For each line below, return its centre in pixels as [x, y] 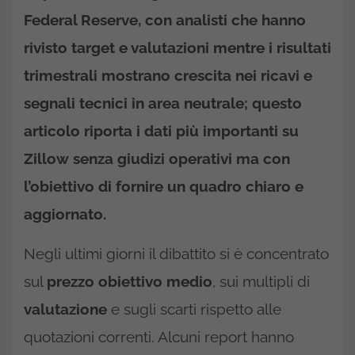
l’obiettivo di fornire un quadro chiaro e [164, 186]
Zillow [46, 158]
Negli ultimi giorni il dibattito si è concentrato [176, 254]
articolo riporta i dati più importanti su [161, 131]
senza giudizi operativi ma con [179, 158]
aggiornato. [65, 214]
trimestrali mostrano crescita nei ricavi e [168, 75]
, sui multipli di [261, 281]
